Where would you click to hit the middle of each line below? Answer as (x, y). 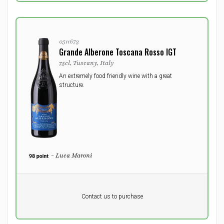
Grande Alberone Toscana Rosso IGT (118, 52)
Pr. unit (38, 188)
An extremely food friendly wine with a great (115, 76)
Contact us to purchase (112, 196)
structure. (72, 85)
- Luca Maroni (71, 155)
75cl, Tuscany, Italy (86, 63)
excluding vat (46, 205)
